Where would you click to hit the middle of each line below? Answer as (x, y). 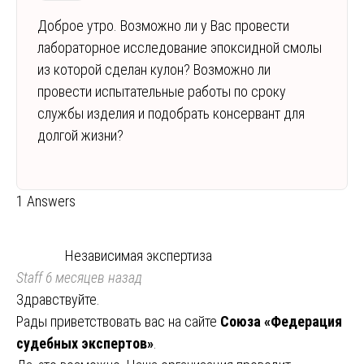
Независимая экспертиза (139, 255)
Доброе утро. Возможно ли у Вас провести (163, 25)
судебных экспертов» (85, 343)
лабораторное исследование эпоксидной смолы (180, 47)
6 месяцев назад (92, 277)
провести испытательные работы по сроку (162, 91)
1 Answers (46, 201)
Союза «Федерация (281, 321)
